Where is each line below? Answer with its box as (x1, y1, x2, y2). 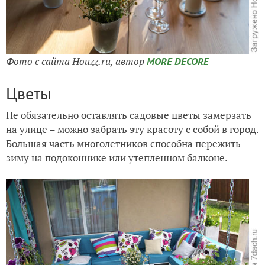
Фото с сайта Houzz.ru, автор (6, 54, 147, 68)
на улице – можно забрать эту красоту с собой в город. (6, 122, 258, 136)
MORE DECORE (147, 54, 209, 68)
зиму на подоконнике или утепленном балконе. (6, 150, 228, 164)
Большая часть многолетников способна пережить (6, 136, 241, 150)
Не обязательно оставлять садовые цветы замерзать (6, 108, 251, 122)
